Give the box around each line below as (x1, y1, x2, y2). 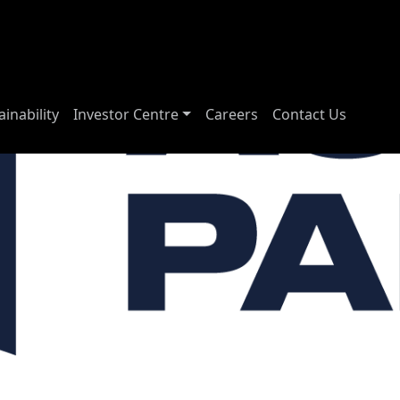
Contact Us (272, 104, 347, 124)
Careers (205, 104, 259, 124)
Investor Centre (73, 104, 179, 124)
